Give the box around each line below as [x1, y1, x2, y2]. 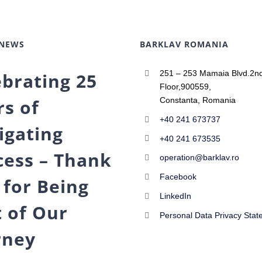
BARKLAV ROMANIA [139, 39, 229, 50]
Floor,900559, [159, 82, 211, 91]
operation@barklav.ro [159, 153, 239, 163]
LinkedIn [159, 191, 191, 201]
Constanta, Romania [159, 95, 236, 105]
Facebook [159, 172, 196, 182]
